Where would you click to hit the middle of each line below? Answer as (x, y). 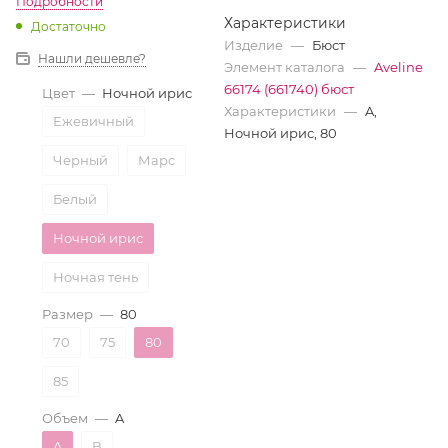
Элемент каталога (286, 67)
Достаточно (68, 26)
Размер (67, 314)
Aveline (398, 67)
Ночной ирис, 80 (280, 133)
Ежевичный (93, 121)
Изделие (255, 45)
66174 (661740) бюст (289, 89)
